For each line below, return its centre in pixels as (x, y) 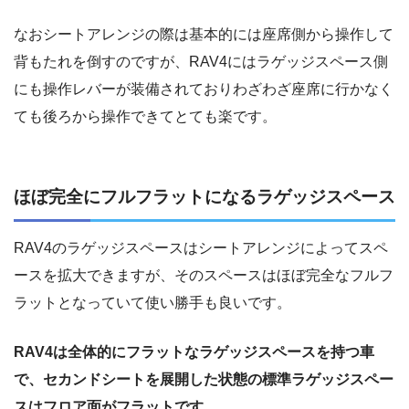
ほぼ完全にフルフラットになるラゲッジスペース (204, 197)
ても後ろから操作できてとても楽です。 (145, 116)
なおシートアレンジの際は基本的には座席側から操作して (204, 34)
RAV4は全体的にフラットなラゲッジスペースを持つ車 (194, 351)
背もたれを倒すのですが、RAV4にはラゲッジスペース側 (201, 61)
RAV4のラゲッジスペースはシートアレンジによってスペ (201, 247)
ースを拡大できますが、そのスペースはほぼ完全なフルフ (204, 275)
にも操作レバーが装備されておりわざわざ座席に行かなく (204, 89)
